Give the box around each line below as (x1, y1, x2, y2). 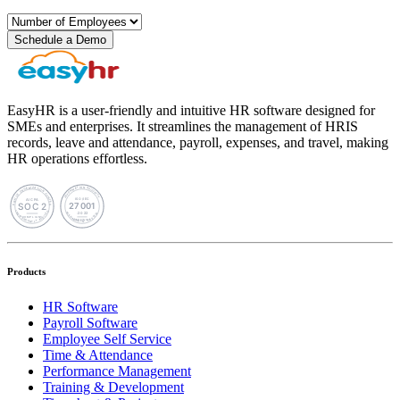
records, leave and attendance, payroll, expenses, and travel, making (7, 134, 388, 150)
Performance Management (43, 362, 191, 379)
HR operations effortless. (7, 150, 147, 166)
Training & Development (43, 379, 184, 395)
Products (7, 265, 46, 277)
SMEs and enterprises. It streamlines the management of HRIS (7, 118, 358, 134)
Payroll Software (43, 314, 137, 330)
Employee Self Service (43, 330, 171, 346)
